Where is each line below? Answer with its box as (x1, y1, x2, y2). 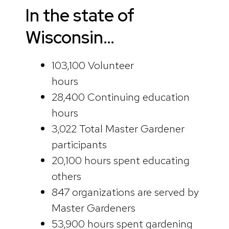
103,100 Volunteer (51, 58, 134, 73)
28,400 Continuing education (51, 90, 190, 104)
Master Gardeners (51, 201, 135, 215)
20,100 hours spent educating (51, 153, 190, 168)
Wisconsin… (26, 26, 114, 49)
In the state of (26, 4, 134, 27)
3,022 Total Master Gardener (51, 122, 185, 136)
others (51, 169, 81, 184)
